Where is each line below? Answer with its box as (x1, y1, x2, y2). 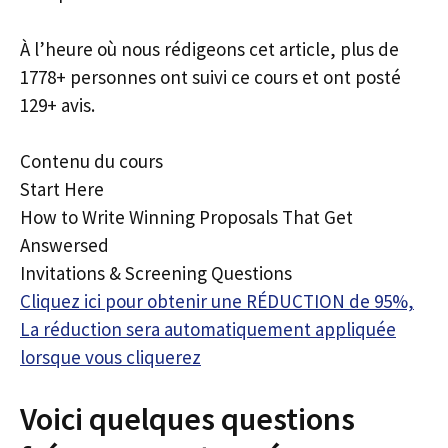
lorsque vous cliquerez (20, 345, 201, 369)
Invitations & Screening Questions (20, 261, 292, 285)
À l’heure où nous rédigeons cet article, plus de (20, 36, 399, 61)
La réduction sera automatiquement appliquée (20, 317, 396, 341)
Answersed (20, 233, 109, 257)
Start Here (20, 177, 104, 201)
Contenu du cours (20, 149, 163, 173)
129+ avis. (20, 92, 95, 117)
